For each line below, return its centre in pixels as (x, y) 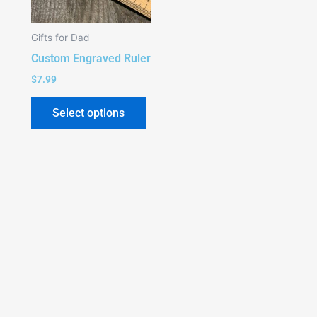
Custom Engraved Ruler (91, 58)
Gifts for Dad (60, 37)
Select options (88, 113)
